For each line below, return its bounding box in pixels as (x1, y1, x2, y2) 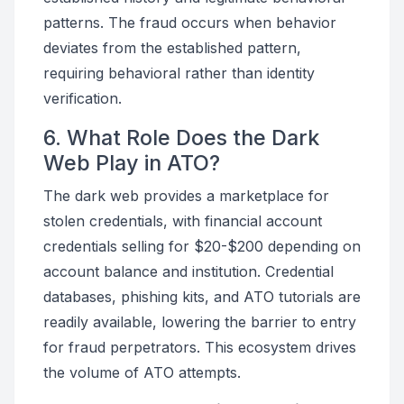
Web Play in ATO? (43, 150, 220, 176)
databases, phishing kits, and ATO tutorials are (43, 288, 361, 306)
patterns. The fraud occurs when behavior (43, 14, 336, 32)
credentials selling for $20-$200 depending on (43, 237, 361, 255)
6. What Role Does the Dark (43, 124, 319, 151)
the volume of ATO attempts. (43, 363, 241, 381)
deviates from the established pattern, (43, 39, 301, 57)
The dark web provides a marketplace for (43, 187, 329, 205)
